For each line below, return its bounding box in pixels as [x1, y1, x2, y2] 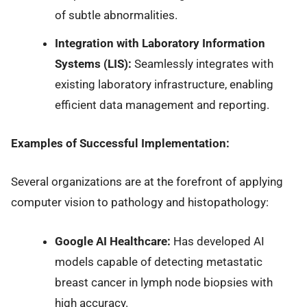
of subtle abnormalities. [54, 8, 177, 23]
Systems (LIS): [54, 56, 132, 71]
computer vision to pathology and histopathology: [11, 195, 269, 210]
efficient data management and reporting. [54, 97, 269, 112]
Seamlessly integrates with [131, 56, 273, 71]
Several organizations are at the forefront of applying [11, 175, 283, 189]
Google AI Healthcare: [54, 234, 171, 248]
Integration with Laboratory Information [54, 36, 265, 50]
